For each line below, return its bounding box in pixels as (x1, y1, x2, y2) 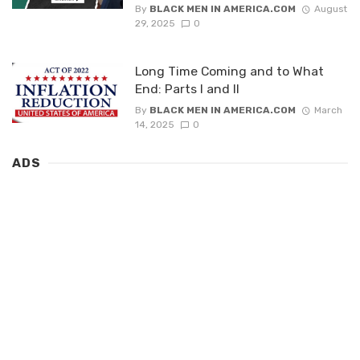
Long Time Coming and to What (134, 63, 324, 79)
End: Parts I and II (134, 80, 239, 96)
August (313, 2, 347, 14)
